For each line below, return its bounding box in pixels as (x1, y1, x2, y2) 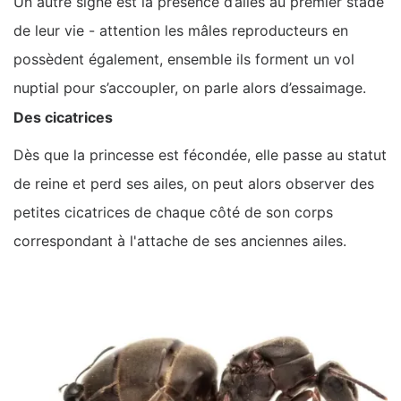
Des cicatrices (13, 107, 113, 126)
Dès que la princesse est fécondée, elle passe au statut (13, 145, 387, 164)
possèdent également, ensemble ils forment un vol (13, 49, 354, 68)
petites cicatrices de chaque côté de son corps (13, 202, 333, 221)
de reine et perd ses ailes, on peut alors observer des (13, 174, 374, 192)
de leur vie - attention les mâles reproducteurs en (13, 21, 348, 39)
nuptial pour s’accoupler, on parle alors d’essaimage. (13, 78, 366, 97)
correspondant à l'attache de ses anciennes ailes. (13, 231, 346, 250)
